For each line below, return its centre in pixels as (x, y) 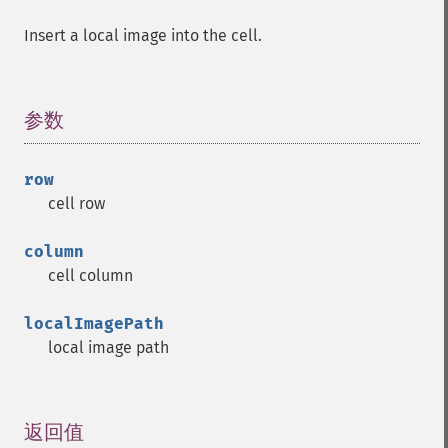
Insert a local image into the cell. (143, 35)
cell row (76, 203)
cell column (90, 275)
